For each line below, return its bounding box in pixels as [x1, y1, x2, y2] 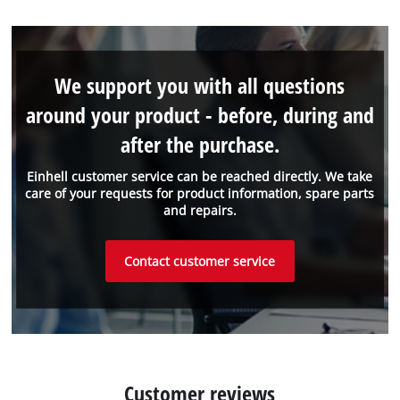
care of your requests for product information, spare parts [25, 185, 375, 203]
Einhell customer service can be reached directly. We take [27, 168, 373, 186]
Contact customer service [124, 253, 276, 271]
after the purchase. [120, 129, 279, 160]
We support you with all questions [54, 71, 346, 101]
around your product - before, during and [25, 100, 374, 130]
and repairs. [162, 202, 237, 220]
